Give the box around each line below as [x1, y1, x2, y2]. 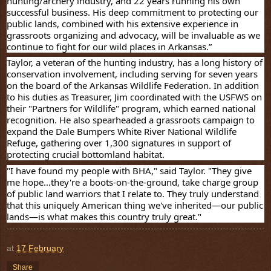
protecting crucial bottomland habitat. [7, 148, 165, 161]
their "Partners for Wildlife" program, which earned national [7, 102, 256, 115]
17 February [16, 243, 64, 253]
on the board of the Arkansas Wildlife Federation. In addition [7, 79, 259, 92]
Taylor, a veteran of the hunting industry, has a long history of [7, 56, 263, 69]
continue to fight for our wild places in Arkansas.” [7, 40, 212, 53]
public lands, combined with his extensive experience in [7, 17, 238, 30]
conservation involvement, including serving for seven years [7, 68, 258, 80]
